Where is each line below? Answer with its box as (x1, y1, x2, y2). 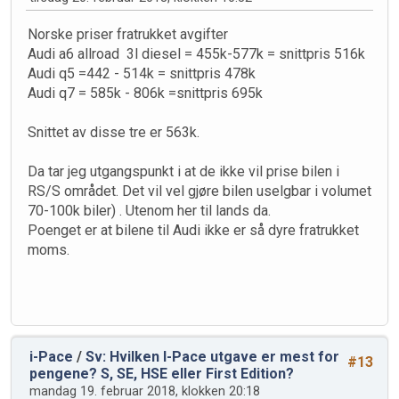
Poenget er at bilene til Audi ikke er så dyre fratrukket (28, 222, 359, 240)
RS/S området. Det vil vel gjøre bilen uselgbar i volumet (28, 183, 371, 200)
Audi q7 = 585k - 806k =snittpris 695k (28, 85, 263, 102)
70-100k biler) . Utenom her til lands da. (28, 202, 271, 220)
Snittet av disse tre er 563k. (28, 124, 199, 142)
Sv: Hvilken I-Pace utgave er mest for (85, 348, 339, 366)
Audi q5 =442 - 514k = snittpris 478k (28, 65, 256, 83)
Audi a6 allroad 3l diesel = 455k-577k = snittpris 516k (28, 45, 365, 63)
